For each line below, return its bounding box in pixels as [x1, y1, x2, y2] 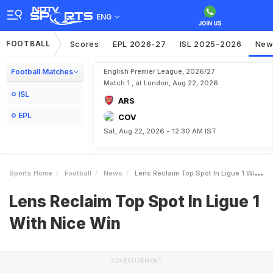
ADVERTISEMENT [111, 258, 162, 264]
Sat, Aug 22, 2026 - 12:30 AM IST [104, 127, 216, 135]
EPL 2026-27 [112, 39, 166, 49]
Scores [69, 39, 99, 49]
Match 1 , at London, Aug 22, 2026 [104, 79, 218, 87]
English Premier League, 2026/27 [104, 67, 215, 76]
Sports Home [9, 169, 52, 177]
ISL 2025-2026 [179, 39, 242, 49]
